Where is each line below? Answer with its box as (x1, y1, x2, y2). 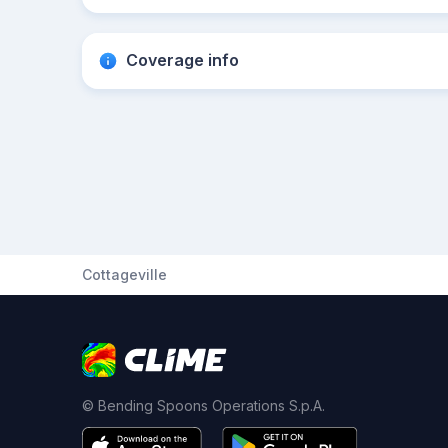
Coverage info (126, 50, 239, 70)
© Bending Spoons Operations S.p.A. (82, 397, 325, 414)
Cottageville (82, 266, 167, 283)
